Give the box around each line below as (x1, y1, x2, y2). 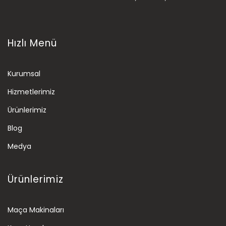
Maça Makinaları (8, 204, 64, 215)
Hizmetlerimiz (8, 86, 55, 97)
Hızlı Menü (8, 36, 57, 50)
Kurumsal (8, 68, 40, 79)
